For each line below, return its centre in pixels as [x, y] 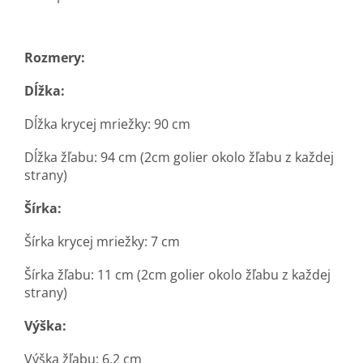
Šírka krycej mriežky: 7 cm [102, 242]
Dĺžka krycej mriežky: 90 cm [107, 124]
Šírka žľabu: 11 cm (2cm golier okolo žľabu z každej [177, 275]
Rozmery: [55, 58]
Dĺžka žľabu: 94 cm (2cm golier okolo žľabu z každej [179, 158]
